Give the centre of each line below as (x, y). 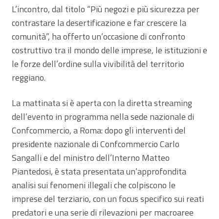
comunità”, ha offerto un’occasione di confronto (99, 37)
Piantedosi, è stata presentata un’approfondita (99, 172)
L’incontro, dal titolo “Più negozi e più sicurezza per (106, 9)
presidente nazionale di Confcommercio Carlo (96, 144)
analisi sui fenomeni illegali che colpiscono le (94, 185)
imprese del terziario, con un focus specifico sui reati (108, 199)
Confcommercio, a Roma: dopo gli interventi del (99, 131)
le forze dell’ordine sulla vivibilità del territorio (98, 64)
